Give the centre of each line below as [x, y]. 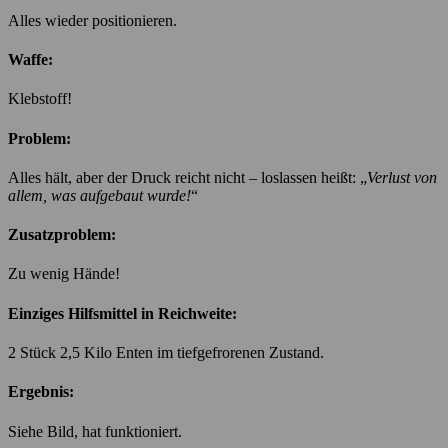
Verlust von [402, 177]
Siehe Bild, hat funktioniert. [95, 431]
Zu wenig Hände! [64, 274]
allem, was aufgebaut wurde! [99, 195]
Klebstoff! [40, 99]
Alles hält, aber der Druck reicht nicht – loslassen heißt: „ [187, 177]
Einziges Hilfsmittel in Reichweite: [122, 313]
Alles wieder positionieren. [92, 20]
